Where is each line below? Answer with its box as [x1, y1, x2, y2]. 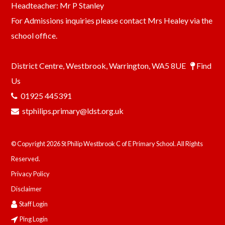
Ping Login [20, 215, 48, 223]
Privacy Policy [11, 170, 50, 178]
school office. [11, 31, 58, 40]
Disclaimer [11, 185, 42, 193]
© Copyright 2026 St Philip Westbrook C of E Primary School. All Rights [11, 140, 203, 148]
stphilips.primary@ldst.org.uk [22, 106, 124, 116]
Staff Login [19, 200, 48, 208]
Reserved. [11, 155, 41, 163]
